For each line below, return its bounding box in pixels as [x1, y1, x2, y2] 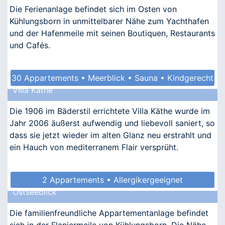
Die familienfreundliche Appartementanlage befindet [10, 207, 208, 218]
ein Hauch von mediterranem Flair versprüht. [10, 142, 178, 152]
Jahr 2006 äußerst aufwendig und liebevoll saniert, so [10, 118, 215, 128]
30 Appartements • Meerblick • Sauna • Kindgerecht [12, 72, 213, 83]
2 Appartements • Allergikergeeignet [42, 174, 183, 185]
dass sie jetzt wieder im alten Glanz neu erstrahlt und [10, 130, 211, 140]
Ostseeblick [13, 186, 57, 197]
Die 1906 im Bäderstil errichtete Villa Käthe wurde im [10, 105, 210, 116]
